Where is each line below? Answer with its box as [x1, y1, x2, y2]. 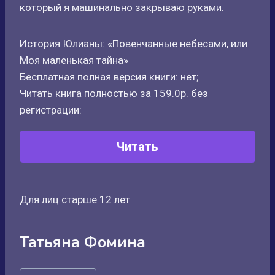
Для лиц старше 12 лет [20, 193, 130, 206]
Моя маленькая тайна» [20, 54, 128, 66]
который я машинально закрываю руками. [20, 1, 224, 14]
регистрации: [20, 104, 82, 116]
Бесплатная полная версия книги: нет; [20, 71, 199, 83]
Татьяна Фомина [20, 231, 145, 253]
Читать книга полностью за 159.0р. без [20, 87, 208, 99]
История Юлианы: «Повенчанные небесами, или [20, 37, 247, 50]
